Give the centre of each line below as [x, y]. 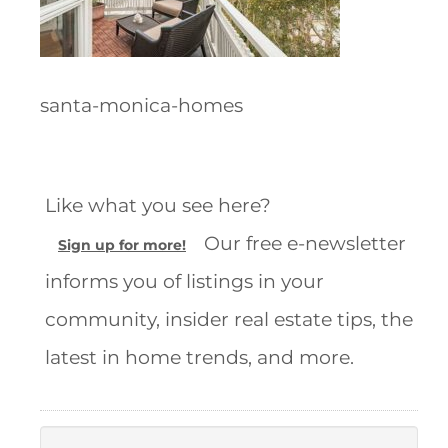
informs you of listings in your [184, 281]
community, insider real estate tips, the [229, 319]
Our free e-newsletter [302, 243]
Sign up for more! [122, 245]
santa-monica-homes [141, 104]
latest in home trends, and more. [199, 357]
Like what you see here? [158, 205]
